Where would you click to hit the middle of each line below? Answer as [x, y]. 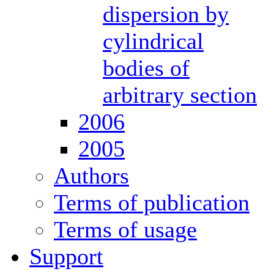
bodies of [146, 68]
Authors [91, 175]
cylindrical [153, 41]
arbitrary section [180, 94]
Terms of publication [152, 202]
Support [66, 256]
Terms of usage [125, 229]
